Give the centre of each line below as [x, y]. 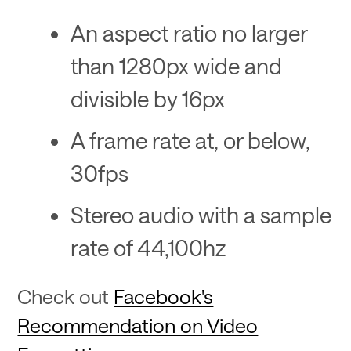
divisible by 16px [147, 98]
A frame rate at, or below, [190, 140]
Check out [66, 296]
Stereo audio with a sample [201, 215]
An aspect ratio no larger [188, 32]
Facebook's [164, 296]
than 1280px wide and [176, 65]
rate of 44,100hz [148, 248]
